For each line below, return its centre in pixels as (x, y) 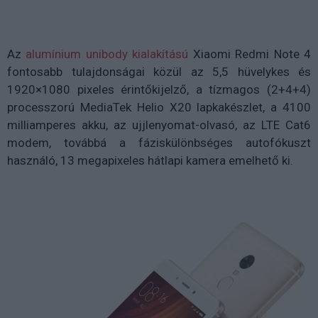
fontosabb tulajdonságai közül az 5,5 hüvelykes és (159, 72)
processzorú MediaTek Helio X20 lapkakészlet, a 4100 (159, 108)
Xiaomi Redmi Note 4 (250, 54)
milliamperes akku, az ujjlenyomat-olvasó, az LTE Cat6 (159, 125)
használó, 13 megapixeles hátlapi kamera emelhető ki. (150, 161)
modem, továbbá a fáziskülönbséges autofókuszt (159, 143)
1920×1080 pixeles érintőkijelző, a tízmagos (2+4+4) (159, 90)
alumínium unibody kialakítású (107, 54)
